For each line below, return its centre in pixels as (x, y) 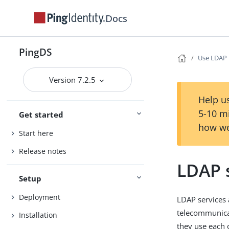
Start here (36, 133)
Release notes (43, 151)
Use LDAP (213, 58)
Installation (38, 215)
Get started (41, 114)
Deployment (40, 197)
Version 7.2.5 (74, 80)
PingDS (36, 52)
